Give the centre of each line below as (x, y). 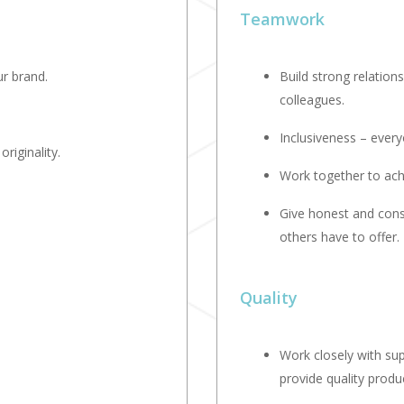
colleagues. (312, 100)
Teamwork (283, 19)
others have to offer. (340, 237)
